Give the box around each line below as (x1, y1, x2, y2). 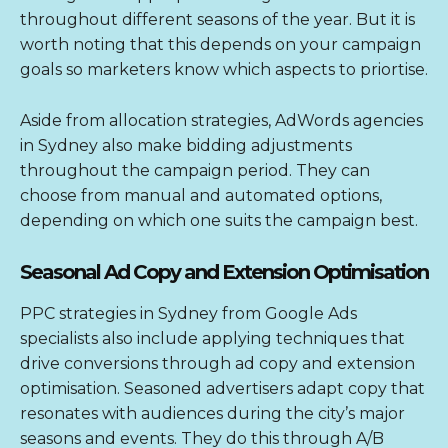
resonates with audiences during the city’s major (20, 404, 405, 424)
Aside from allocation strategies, (20, 111, 275, 131)
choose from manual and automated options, (20, 186, 382, 206)
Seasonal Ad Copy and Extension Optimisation (20, 260, 428, 285)
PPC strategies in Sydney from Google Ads (20, 304, 357, 324)
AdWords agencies (275, 111, 423, 131)
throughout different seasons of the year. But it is (20, 10, 415, 30)
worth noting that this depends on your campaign (20, 35, 421, 55)
